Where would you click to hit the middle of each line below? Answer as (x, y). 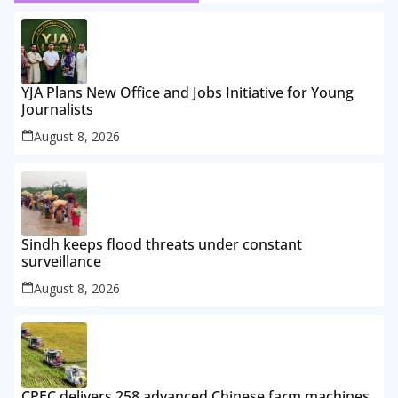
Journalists (57, 109)
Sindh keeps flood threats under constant (162, 244)
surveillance (61, 261)
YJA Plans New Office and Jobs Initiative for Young (187, 92)
